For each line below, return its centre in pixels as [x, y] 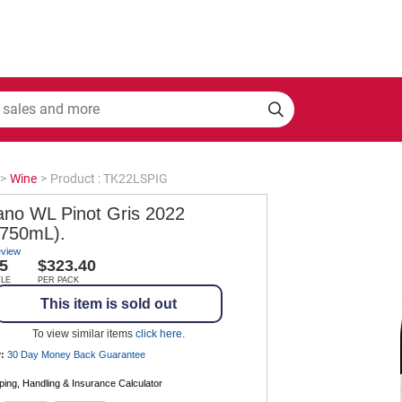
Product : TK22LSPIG [109, 178]
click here [159, 333]
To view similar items [84, 333]
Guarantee [122, 354]
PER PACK [58, 280]
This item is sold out [109, 303]
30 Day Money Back [53, 354]
